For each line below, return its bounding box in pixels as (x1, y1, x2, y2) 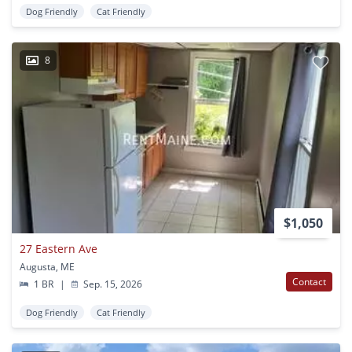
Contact (292, 274, 326, 288)
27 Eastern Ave (20, 240, 97, 256)
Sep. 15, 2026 (81, 277, 143, 291)
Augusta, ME (20, 259, 75, 273)
